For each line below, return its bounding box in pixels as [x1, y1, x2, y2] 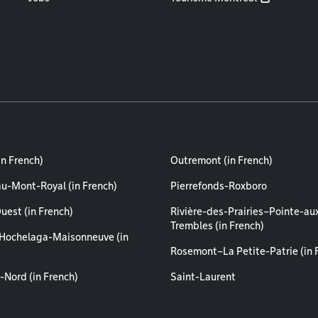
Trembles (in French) [170, 220, 264, 231]
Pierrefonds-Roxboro [170, 180, 267, 192]
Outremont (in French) [170, 155, 273, 166]
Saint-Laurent [170, 271, 236, 283]
